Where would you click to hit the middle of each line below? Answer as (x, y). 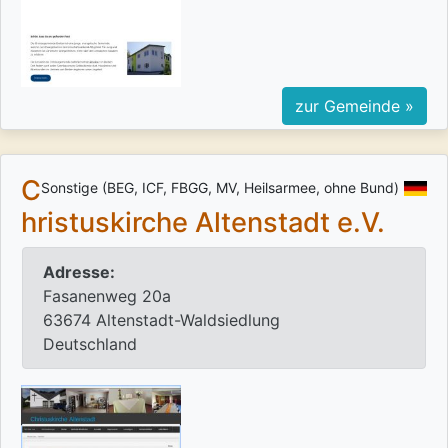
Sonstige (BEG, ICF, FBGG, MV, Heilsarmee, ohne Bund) (220, 188)
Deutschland (90, 344)
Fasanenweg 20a (107, 296)
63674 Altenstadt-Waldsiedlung (161, 320)
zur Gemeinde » (354, 106)
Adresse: (79, 272)
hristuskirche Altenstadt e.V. (203, 223)
